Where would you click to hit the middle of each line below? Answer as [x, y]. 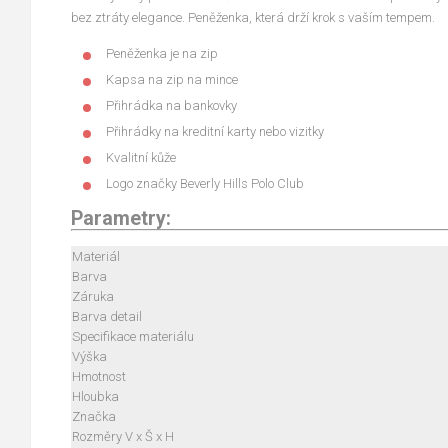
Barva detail [107, 316]
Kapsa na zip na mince [172, 79]
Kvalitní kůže [141, 157]
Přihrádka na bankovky [171, 105]
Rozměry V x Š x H [123, 436]
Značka [94, 416]
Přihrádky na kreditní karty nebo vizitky [215, 131]
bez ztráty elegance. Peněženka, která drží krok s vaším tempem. [253, 17]
